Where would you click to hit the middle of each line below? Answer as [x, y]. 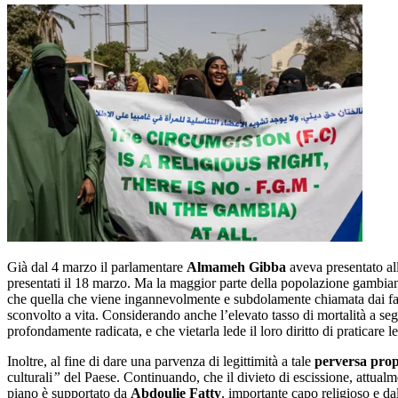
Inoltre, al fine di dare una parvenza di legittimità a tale [161, 362]
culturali [30, 378]
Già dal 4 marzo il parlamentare [97, 267]
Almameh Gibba [236, 267]
